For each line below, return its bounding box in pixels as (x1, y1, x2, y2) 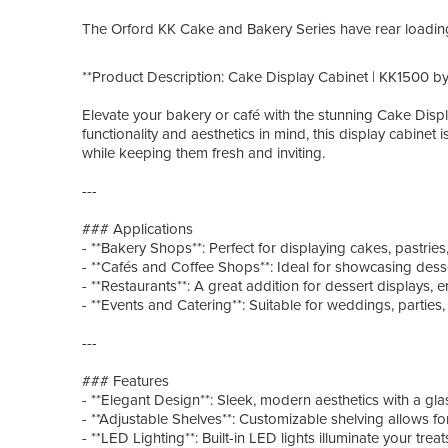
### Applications (82, 219, 193, 238)
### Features (82, 371, 169, 390)
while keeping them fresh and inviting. (82, 143, 329, 162)
